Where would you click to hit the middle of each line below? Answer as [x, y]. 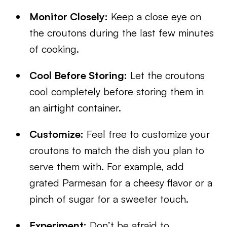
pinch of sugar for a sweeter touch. [109, 199]
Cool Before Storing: [79, 75]
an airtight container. [75, 108]
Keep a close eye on [155, 16]
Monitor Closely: [69, 16]
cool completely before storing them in [117, 91]
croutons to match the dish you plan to [117, 150]
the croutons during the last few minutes [122, 33]
